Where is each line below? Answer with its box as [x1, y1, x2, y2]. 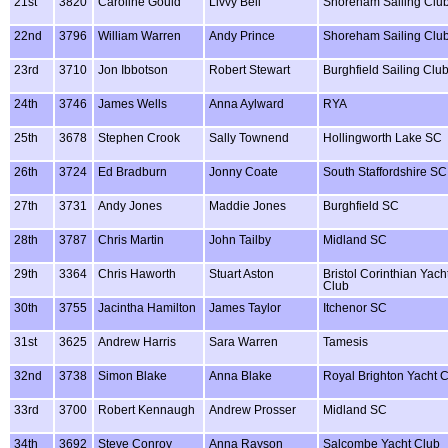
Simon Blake [98, 369, 167, 382]
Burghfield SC [323, 199, 399, 212]
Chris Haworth [98, 267, 176, 280]
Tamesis [323, 335, 368, 348]
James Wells [98, 97, 167, 110]
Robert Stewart [209, 63, 290, 76]
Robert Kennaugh [98, 403, 195, 416]
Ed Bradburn [98, 165, 167, 178]
